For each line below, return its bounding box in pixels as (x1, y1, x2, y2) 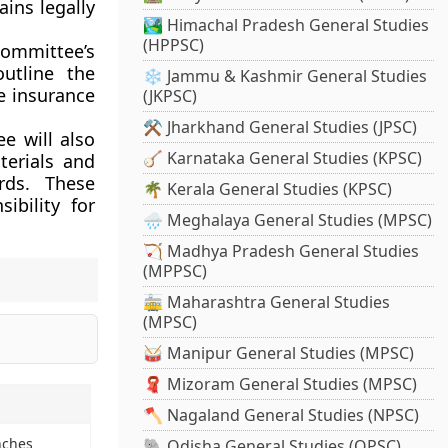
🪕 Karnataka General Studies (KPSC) (143, 147, 423, 170)
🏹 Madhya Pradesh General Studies (143, 240, 420, 263)
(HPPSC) (143, 34, 205, 57)
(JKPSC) (143, 85, 198, 108)
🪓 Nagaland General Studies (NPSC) (143, 404, 420, 427)
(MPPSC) (143, 260, 208, 283)
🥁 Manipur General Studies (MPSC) (143, 342, 415, 365)
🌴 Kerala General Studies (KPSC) (143, 178, 393, 201)
